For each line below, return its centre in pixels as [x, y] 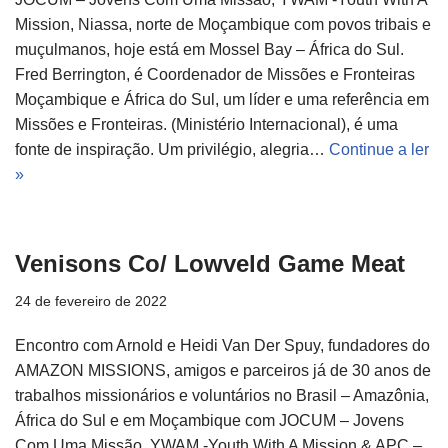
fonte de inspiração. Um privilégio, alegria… [172, 150]
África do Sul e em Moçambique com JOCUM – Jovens [209, 421]
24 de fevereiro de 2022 [91, 301]
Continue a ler [379, 150]
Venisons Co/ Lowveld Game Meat [210, 264]
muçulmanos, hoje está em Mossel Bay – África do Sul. [209, 50]
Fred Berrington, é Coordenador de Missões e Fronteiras [215, 75]
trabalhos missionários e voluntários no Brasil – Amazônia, [222, 396]
